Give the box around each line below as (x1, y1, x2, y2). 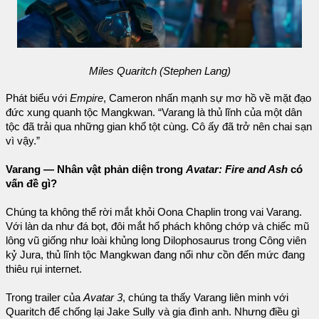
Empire (70, 92, 103, 104)
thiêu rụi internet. (6, 263, 82, 275)
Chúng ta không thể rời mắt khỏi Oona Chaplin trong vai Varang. (6, 206, 302, 218)
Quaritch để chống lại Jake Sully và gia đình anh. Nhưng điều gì (6, 305, 300, 318)
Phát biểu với (6, 92, 70, 104)
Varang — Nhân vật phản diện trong (6, 163, 186, 175)
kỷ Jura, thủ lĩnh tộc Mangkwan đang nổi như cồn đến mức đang (6, 249, 305, 261)
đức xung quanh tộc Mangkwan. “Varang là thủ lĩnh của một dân (6, 106, 302, 118)
